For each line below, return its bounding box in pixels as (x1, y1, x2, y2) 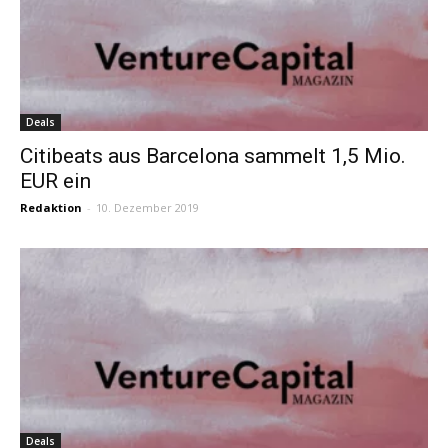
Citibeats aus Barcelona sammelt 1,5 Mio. (20, 144, 406, 169)
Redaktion (20, 200, 82, 216)
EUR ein (20, 169, 91, 194)
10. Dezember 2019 (96, 200, 199, 216)
